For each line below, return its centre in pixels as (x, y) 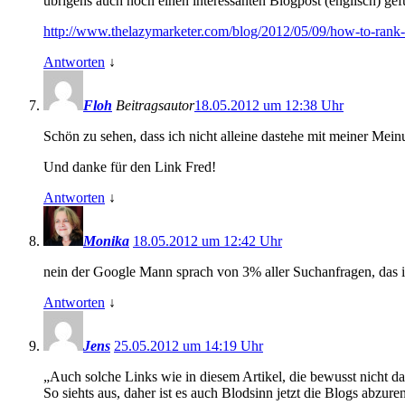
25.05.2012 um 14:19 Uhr (188, 346)
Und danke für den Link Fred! (130, 167)
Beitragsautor (155, 106)
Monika (106, 241)
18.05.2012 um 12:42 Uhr (207, 241)
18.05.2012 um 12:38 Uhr (269, 106)
